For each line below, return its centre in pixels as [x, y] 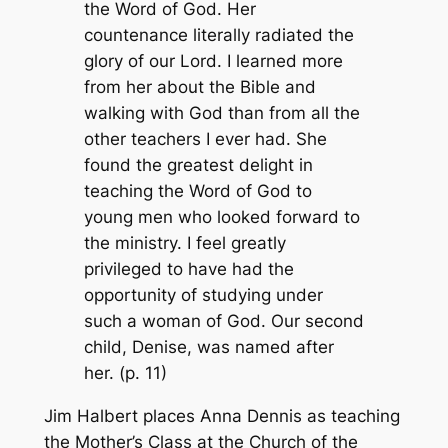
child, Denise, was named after [208, 346]
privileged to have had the [188, 268]
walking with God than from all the [221, 112]
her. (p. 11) [125, 372]
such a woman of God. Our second [223, 320]
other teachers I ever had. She [205, 138]
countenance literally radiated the [218, 34]
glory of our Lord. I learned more [213, 60]
